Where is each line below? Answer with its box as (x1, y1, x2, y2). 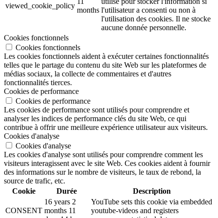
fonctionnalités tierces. (4, 78, 72, 87)
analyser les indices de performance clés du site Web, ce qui (4, 114, 186, 123)
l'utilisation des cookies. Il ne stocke (101, 14, 211, 23)
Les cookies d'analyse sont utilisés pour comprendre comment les (4, 150, 203, 159)
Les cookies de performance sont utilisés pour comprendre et (4, 105, 189, 114)
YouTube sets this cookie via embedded (91, 197, 212, 206)
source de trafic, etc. (4, 176, 65, 185)
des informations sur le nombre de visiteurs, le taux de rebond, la (4, 167, 201, 176)
